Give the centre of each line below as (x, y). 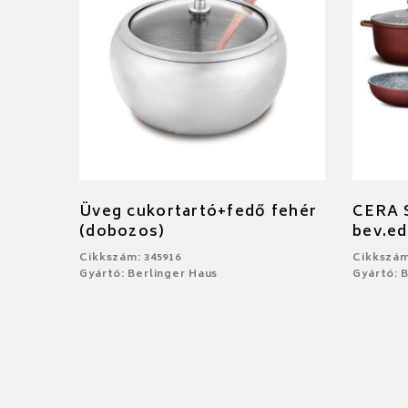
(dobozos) (122, 232)
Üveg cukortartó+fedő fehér (199, 212)
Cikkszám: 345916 (131, 258)
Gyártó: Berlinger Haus (149, 274)
